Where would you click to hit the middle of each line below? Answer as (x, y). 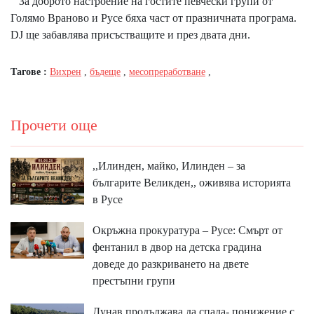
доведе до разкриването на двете (170, 264)
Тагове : (30, 71)
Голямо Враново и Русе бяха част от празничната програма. (153, 18)
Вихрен (66, 71)
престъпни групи (134, 280)
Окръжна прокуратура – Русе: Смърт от (187, 230)
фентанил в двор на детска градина (177, 247)
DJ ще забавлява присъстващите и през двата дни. (130, 34)
